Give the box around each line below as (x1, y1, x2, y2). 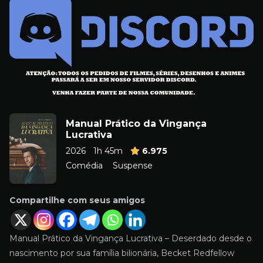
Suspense (112, 160, 153, 171)
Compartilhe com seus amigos (9, 194, 145, 205)
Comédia (66, 160, 103, 171)
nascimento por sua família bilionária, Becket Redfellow (9, 247, 234, 258)
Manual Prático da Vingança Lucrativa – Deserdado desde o (9, 232, 252, 244)
